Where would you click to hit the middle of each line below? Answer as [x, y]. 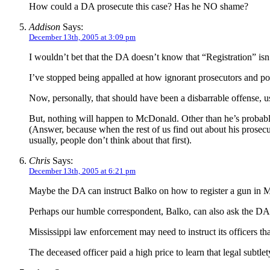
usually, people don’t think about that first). [110, 140]
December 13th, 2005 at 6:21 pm [82, 171]
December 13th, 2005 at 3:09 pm [82, 37]
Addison [45, 27]
